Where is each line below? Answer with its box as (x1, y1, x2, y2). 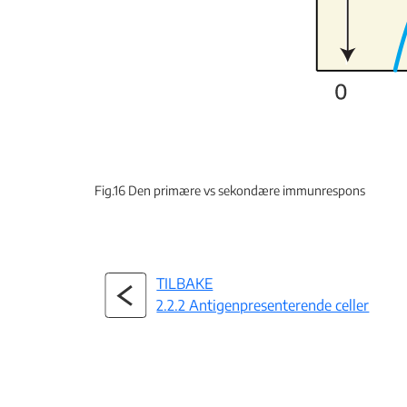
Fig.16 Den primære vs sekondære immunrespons (94, 183, 365, 198)
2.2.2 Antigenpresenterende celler (156, 296, 370, 314)
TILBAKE (156, 274, 213, 293)
